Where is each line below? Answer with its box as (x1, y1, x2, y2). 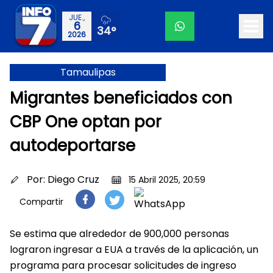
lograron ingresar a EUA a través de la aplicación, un (10, 243, 258, 257)
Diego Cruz (48, 172, 99, 186)
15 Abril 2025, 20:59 (129, 174, 205, 186)
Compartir (19, 196, 63, 208)
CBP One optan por (10, 111, 161, 133)
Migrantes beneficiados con (10, 87, 232, 109)
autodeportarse (10, 135, 135, 157)
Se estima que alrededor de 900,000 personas (10, 227, 229, 241)
